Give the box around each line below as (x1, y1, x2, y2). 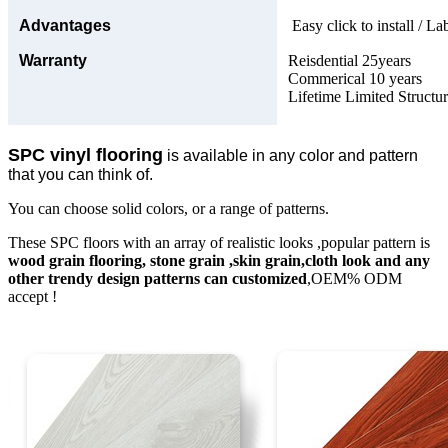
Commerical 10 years (288, 69, 422, 87)
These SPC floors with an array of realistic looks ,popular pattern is (8, 233, 430, 251)
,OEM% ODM (307, 269, 402, 287)
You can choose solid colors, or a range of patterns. (8, 199, 329, 217)
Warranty (19, 51, 87, 69)
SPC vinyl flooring (8, 144, 163, 165)
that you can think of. (8, 165, 153, 183)
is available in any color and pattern (163, 146, 418, 164)
